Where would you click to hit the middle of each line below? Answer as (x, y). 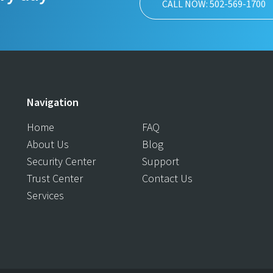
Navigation (53, 102)
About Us (48, 144)
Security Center (61, 161)
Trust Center (55, 178)
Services (45, 195)
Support (161, 161)
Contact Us (167, 178)
